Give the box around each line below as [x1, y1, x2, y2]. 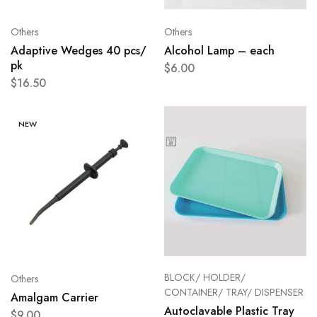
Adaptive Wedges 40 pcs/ [11, 42, 146, 59]
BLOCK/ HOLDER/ [163, 270, 246, 285]
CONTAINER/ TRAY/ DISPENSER [163, 285, 304, 300]
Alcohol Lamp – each [163, 42, 275, 59]
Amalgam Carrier [11, 289, 98, 306]
